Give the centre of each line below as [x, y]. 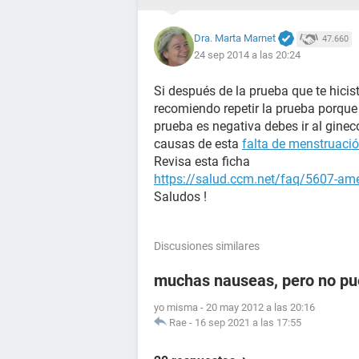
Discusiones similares [207, 246]
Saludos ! [180, 197]
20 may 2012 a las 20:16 [260, 307]
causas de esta [198, 144]
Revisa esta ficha [202, 161]
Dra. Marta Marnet [235, 38]
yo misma [176, 307]
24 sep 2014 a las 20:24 [247, 55]
